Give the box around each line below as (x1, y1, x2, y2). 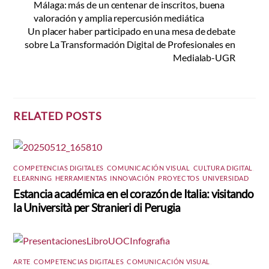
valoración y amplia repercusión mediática (34, 12, 204, 24)
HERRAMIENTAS (55, 174, 107, 183)
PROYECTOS (158, 174, 200, 183)
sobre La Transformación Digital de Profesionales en (25, 38, 235, 50)
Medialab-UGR (172, 52, 235, 64)
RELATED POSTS (13, 109, 102, 122)
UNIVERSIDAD (202, 174, 249, 183)
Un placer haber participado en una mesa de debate (27, 25, 235, 37)
